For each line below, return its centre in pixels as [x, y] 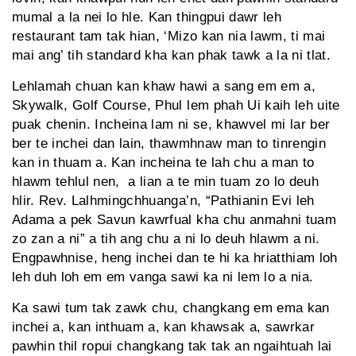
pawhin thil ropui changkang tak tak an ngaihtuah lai [172, 346]
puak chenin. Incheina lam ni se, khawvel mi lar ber [171, 125]
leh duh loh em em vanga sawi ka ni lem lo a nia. [165, 277]
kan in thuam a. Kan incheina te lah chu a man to [163, 163]
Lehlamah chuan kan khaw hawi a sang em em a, [164, 87]
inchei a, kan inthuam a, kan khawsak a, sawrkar [163, 327]
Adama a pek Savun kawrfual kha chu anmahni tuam [174, 220]
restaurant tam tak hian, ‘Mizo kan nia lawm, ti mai [169, 37]
